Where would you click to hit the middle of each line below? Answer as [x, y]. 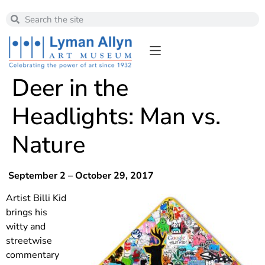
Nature [49, 145]
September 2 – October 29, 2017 [80, 175]
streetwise [29, 240]
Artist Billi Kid [36, 198]
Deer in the [70, 88]
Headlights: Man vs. [116, 116]
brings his [27, 212]
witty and [26, 226]
